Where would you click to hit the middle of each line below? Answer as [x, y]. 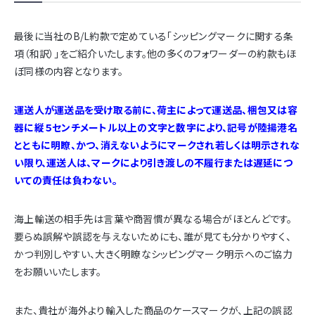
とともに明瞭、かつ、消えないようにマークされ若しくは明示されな [157, 144]
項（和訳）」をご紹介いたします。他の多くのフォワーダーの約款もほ [155, 53]
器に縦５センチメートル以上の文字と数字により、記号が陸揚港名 [156, 127]
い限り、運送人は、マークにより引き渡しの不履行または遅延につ [153, 162]
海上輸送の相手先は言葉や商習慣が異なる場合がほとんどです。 [153, 218]
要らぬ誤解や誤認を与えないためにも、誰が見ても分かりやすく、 [153, 236]
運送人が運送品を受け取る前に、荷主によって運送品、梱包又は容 [156, 109]
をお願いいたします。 [58, 271]
